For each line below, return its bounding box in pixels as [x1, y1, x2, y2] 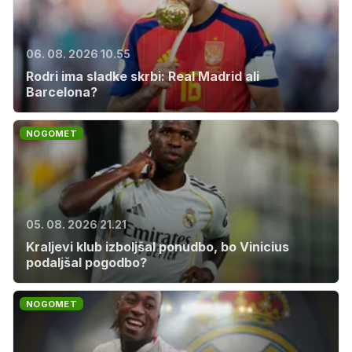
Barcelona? [26, 84, 97, 100]
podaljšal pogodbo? [26, 255, 147, 270]
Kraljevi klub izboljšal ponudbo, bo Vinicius [26, 239, 289, 255]
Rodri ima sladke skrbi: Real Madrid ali [26, 68, 259, 84]
